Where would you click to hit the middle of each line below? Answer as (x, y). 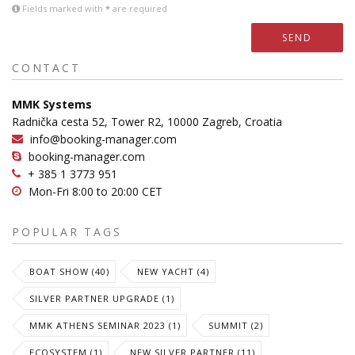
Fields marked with (63, 8)
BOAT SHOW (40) (69, 271)
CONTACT (46, 68)
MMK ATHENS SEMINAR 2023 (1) (105, 325)
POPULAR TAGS (67, 232)
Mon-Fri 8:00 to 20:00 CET (95, 191)
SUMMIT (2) (236, 325)
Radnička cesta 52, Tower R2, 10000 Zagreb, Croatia (147, 122)
